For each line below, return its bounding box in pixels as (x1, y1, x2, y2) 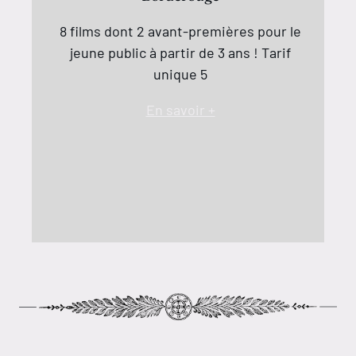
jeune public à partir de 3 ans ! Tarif (70, 43, 291, 61)
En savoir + (145, 100, 215, 118)
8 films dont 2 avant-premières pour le (60, 21, 301, 40)
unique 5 (153, 64, 207, 83)
